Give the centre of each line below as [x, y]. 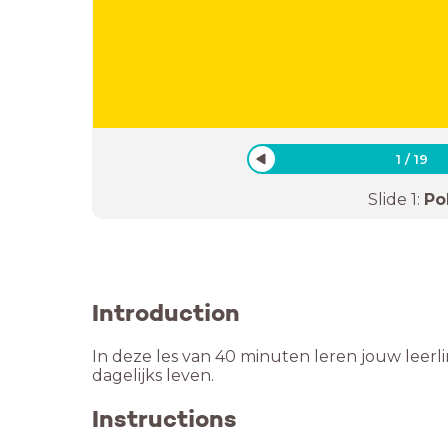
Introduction [166, 312]
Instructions [164, 418]
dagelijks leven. [153, 375]
